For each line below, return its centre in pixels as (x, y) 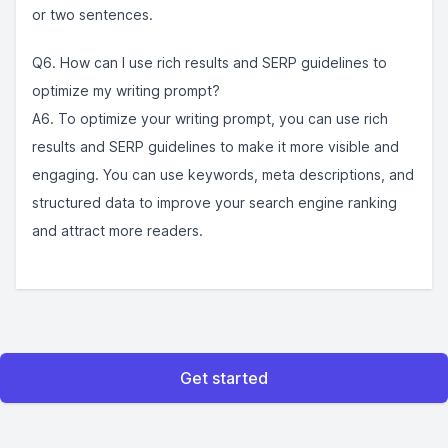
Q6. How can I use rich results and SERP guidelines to (209, 62)
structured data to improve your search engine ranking (214, 202)
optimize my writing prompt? (126, 90)
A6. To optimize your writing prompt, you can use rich (210, 118)
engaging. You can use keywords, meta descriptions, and (223, 174)
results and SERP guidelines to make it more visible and (215, 146)
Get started (224, 378)
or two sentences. (92, 14)
